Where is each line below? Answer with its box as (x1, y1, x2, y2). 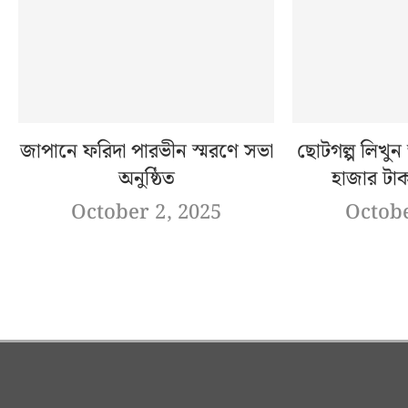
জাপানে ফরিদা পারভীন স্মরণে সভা (19, 136, 273, 168)
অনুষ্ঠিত (117, 163, 175, 196)
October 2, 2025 (71, 197, 222, 229)
